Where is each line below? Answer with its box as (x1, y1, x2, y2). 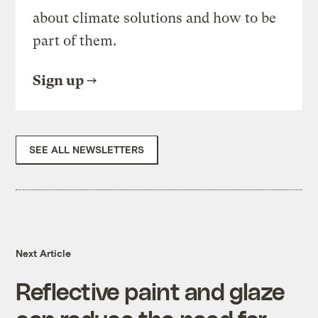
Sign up (33, 72, 84, 89)
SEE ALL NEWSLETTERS (29, 143, 145, 156)
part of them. (33, 33, 117, 50)
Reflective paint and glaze (16, 277, 285, 305)
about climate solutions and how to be (33, 10, 277, 27)
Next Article (16, 247, 72, 260)
